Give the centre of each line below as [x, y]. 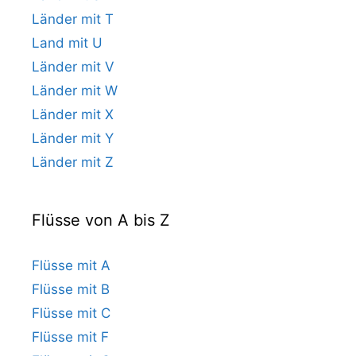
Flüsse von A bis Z [101, 220]
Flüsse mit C [71, 313]
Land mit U [67, 43]
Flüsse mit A [71, 265]
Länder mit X [73, 114]
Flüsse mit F [70, 337]
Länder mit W [75, 91]
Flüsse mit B [71, 289]
